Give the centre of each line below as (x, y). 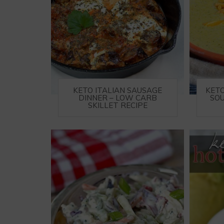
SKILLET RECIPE (117, 105)
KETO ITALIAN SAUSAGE (118, 90)
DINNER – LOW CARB (117, 98)
